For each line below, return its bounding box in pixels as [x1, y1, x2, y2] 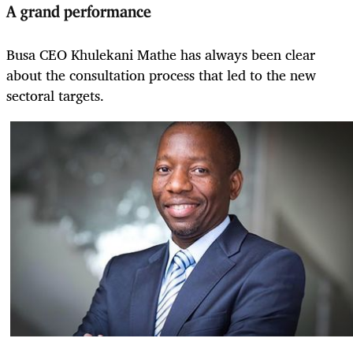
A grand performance [6, 4, 151, 20]
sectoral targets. [6, 83, 108, 107]
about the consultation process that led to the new [6, 62, 316, 87]
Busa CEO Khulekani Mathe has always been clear [6, 42, 315, 66]
